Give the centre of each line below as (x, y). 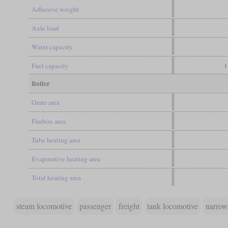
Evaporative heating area (66, 159)
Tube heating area (56, 140)
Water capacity (52, 47)
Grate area (45, 102)
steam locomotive (44, 206)
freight (129, 206)
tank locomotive (172, 206)
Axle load (45, 28)
